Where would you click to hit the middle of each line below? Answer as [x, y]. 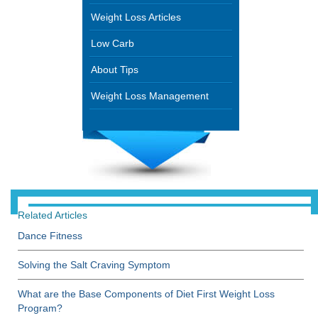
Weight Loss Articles [136, 17]
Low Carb [113, 43]
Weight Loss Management [150, 96]
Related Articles [53, 215]
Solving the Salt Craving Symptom [94, 265]
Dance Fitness [50, 236]
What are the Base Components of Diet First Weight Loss [146, 294]
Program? [40, 308]
